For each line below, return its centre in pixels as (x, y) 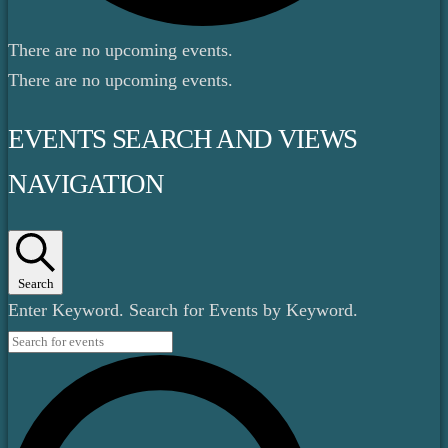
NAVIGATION (86, 184)
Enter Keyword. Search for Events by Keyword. (183, 309)
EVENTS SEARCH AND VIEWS (182, 139)
